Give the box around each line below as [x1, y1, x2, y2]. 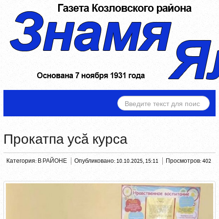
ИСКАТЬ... [117, 96, 149, 105]
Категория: [6, 157, 38, 165]
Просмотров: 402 [165, 157, 211, 165]
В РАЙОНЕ [37, 157, 67, 165]
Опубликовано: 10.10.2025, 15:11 [74, 157, 159, 165]
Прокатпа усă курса [3, 132, 128, 147]
